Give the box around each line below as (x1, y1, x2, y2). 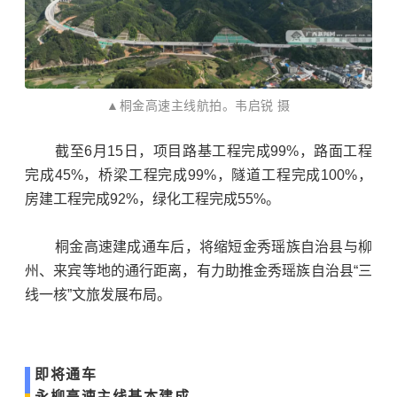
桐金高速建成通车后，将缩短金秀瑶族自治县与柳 (55, 239, 372, 255)
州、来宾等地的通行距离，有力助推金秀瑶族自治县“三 (25, 263, 372, 279)
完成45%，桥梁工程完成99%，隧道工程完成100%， (25, 167, 372, 183)
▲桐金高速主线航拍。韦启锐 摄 (106, 98, 291, 113)
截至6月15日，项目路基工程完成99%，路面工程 (55, 144, 372, 160)
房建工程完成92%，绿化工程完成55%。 (25, 191, 280, 207)
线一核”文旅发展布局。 (25, 287, 171, 303)
